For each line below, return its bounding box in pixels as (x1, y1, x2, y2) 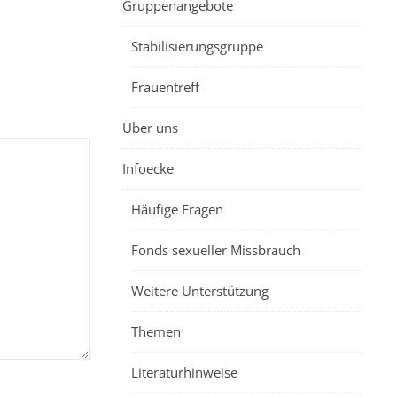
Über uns (122, 119, 178, 136)
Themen (131, 323, 181, 340)
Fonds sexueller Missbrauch (131, 241, 300, 259)
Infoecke (122, 160, 174, 177)
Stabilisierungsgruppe (131, 37, 263, 55)
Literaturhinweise (131, 363, 237, 381)
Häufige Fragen (131, 200, 223, 218)
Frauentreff (131, 78, 199, 96)
